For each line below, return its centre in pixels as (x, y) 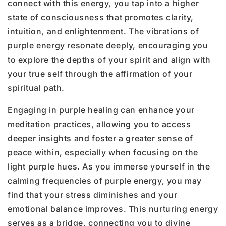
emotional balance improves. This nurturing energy (113, 209)
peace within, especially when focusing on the (103, 152)
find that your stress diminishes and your (93, 194)
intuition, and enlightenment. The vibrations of (103, 31)
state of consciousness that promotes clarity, (101, 17)
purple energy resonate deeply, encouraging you (108, 45)
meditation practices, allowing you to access (99, 124)
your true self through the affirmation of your (100, 73)
